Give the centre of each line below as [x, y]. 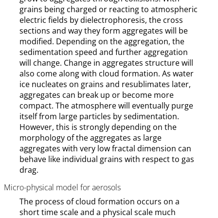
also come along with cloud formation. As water [107, 74]
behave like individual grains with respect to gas [107, 159]
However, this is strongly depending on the [98, 127]
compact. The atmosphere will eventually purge [106, 106]
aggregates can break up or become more [97, 95]
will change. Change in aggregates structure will [106, 63]
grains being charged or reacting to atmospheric [109, 9]
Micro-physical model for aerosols [62, 188]
